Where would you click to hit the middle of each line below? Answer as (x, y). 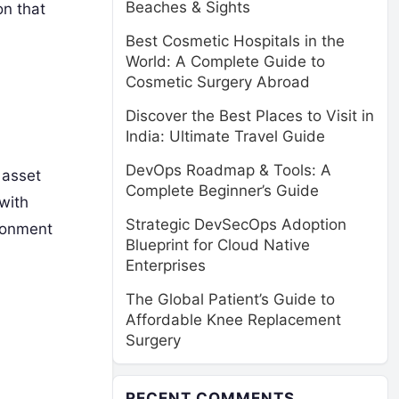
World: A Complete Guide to (225, 61)
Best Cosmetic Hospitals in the (235, 41)
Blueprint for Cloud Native (218, 245)
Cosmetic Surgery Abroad (218, 82)
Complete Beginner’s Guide (222, 191)
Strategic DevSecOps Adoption (236, 224)
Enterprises (166, 265)
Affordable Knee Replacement (233, 320)
